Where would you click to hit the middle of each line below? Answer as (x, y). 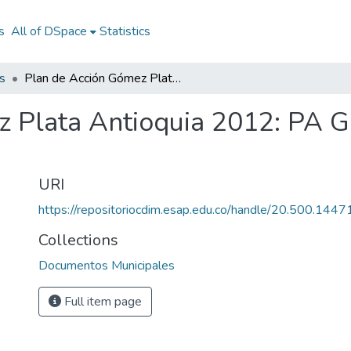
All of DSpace (49, 31)
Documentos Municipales (107, 266)
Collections (78, 240)
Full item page (101, 302)
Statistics (125, 31)
